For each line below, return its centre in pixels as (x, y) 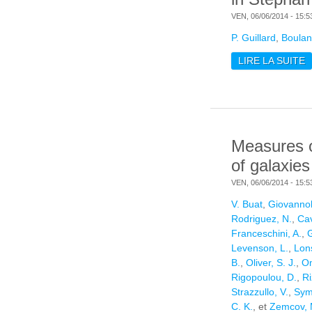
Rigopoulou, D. (264, 278)
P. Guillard (253, 38)
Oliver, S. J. (271, 263)
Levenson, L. (260, 248)
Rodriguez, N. (262, 219)
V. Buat (247, 204)
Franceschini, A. (266, 234)
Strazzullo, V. (260, 292)
